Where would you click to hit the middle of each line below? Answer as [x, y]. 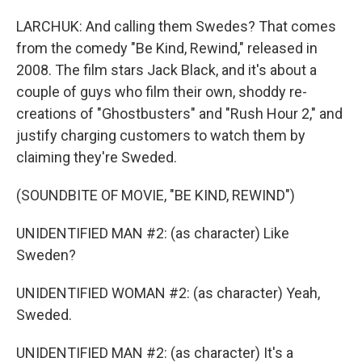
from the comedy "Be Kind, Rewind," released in [167, 48]
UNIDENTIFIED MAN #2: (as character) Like [153, 233]
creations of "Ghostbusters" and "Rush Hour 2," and [179, 114]
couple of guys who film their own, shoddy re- [162, 92]
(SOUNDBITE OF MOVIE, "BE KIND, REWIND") [156, 195]
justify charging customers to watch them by [161, 135]
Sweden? [46, 255]
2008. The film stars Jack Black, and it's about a [166, 70]
